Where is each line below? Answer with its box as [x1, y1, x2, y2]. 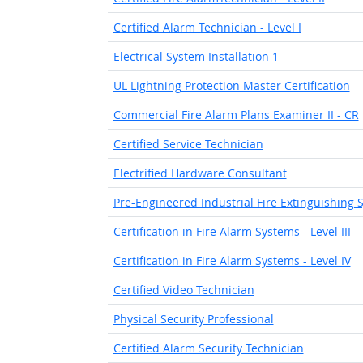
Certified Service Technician [113, 136, 263, 152]
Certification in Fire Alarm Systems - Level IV [113, 253, 351, 268]
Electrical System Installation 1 [113, 49, 279, 64]
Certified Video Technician [113, 282, 254, 297]
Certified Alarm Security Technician [113, 340, 304, 356]
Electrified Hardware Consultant [113, 165, 287, 181]
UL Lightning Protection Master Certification [113, 78, 350, 93]
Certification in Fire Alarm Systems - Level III [113, 224, 351, 239]
